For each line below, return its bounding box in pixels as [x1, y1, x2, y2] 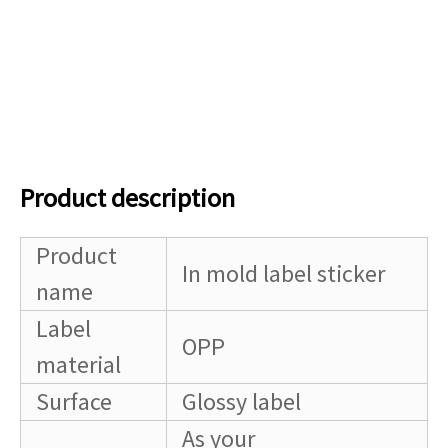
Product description [20, 180, 235, 214]
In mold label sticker [182, 257, 385, 289]
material [36, 348, 121, 380]
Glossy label [182, 385, 301, 417]
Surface [36, 385, 112, 417]
